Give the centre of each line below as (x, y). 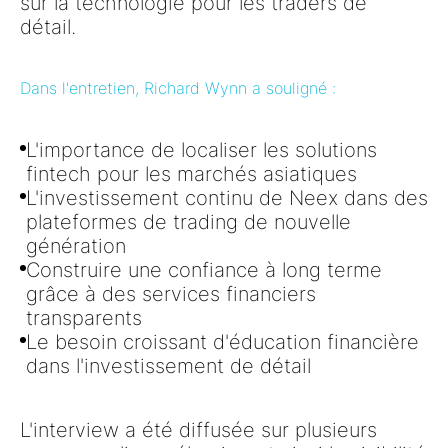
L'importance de (103, 149)
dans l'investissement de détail (168, 365)
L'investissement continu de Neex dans (210, 197)
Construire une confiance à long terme (204, 269)
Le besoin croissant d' (127, 341)
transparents (84, 317)
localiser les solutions (279, 149)
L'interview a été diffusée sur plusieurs (198, 429)
